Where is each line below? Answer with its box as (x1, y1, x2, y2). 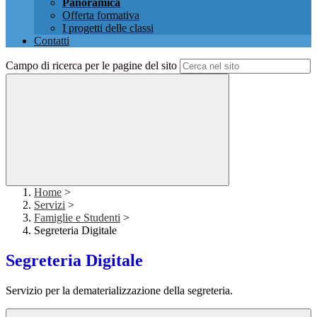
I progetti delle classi (62, 22, 154, 35)
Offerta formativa (62, 9, 139, 22)
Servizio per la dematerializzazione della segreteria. (6, 284, 233, 297)
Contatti (34, 35, 69, 47)
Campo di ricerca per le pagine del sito (6, 59, 177, 72)
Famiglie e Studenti (34, 212, 120, 224)
